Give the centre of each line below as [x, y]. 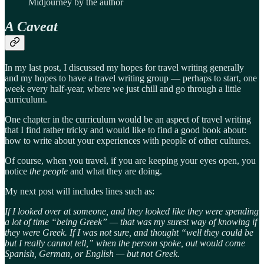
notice [17, 171]
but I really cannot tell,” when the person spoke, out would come [125, 243]
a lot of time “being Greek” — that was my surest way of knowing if [131, 222]
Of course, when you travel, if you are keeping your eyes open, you [130, 161]
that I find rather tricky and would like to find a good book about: [126, 130]
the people [49, 171]
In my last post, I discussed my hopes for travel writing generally [124, 68]
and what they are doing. [115, 171]
